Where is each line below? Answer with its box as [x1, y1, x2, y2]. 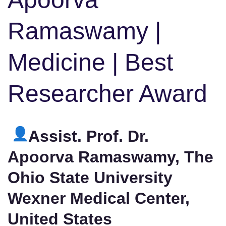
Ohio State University [8, 168, 173, 187]
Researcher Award [8, 80, 207, 107]
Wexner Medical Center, [8, 189, 190, 208]
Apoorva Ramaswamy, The [8, 148, 213, 166]
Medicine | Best [8, 49, 173, 76]
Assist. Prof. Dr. [28, 127, 149, 146]
